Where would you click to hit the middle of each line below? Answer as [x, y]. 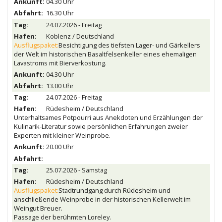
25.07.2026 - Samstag [76, 170]
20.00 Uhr [60, 147]
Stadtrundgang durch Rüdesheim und [114, 190]
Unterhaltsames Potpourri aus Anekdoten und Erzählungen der [108, 118]
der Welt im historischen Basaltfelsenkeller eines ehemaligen [105, 54]
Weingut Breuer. [38, 208]
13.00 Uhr [60, 86]
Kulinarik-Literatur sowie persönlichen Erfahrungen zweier [101, 127]
